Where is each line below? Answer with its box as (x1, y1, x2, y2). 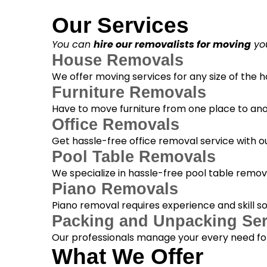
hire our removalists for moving (93, 38, 251, 52)
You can (51, 38, 94, 52)
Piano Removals (51, 180, 178, 198)
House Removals (51, 51, 184, 70)
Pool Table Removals (51, 148, 216, 166)
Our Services (51, 13, 189, 38)
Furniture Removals (51, 83, 206, 102)
